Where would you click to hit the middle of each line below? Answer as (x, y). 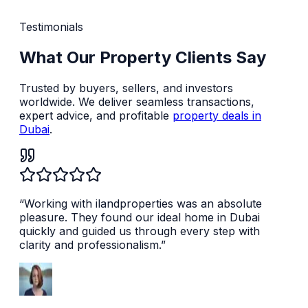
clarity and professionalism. (90, 244)
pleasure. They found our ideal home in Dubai (140, 217)
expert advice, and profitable (96, 115)
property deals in (217, 115)
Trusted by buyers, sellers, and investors (126, 88)
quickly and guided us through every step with (140, 231)
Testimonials (51, 26)
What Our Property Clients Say (143, 57)
